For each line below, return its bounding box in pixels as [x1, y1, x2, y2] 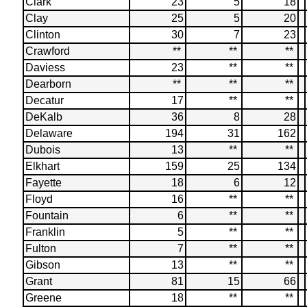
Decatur [25, 95, 64, 106]
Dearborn [25, 78, 71, 90]
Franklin [25, 226, 65, 238]
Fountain [25, 210, 69, 221]
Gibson [25, 259, 60, 271]
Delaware [25, 127, 73, 139]
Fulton [25, 243, 56, 254]
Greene [25, 292, 62, 304]
